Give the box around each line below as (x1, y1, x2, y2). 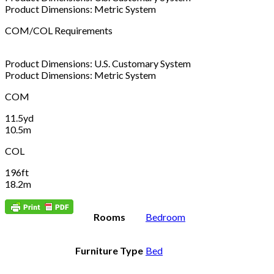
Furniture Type (75, 244, 143, 256)
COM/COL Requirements (5, 24, 113, 36)
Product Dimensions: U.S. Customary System (5, 57, 191, 69)
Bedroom (146, 210, 185, 223)
